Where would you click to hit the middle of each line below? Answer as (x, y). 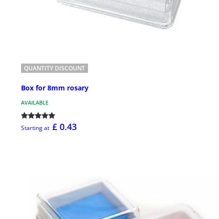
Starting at (35, 128)
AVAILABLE (35, 103)
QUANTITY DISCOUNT (55, 68)
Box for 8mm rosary (55, 88)
